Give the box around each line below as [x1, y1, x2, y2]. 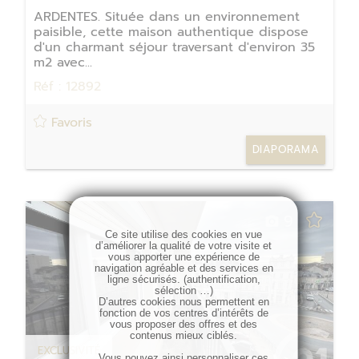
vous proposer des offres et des [110, 318, 257, 330]
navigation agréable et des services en [94, 262, 273, 274]
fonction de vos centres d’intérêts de [99, 307, 268, 319]
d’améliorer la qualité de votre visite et [95, 240, 272, 252]
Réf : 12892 [34, 76, 101, 96]
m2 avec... [34, 52, 92, 72]
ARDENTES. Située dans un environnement [34, 6, 300, 26]
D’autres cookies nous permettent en [98, 296, 269, 308]
